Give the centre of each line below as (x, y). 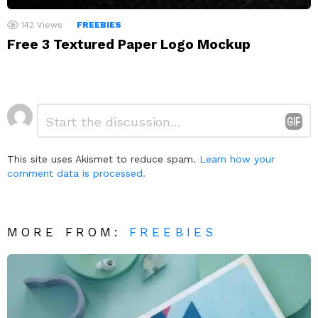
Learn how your (237, 159)
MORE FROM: (68, 232)
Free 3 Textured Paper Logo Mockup (129, 44)
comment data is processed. (76, 173)
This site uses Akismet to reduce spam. (103, 159)
